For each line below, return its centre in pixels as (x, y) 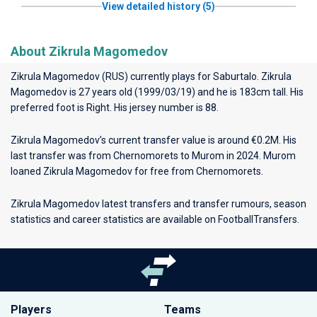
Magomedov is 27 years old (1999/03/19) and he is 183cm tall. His (157, 92)
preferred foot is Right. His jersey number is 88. (115, 108)
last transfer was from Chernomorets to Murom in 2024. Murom (153, 156)
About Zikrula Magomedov (89, 51)
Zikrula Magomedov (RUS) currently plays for (112, 76)
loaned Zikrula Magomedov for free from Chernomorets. (137, 171)
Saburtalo (235, 76)
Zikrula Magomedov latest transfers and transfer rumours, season (158, 204)
